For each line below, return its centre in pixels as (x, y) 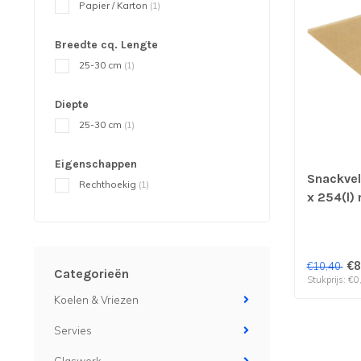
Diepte (72, 104)
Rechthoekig (109, 184)
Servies (73, 330)
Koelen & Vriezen (96, 300)
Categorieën (91, 274)
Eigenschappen (96, 164)
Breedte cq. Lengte (106, 45)
